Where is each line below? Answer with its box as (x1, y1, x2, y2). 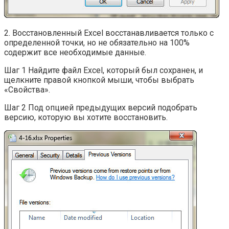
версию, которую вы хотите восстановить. (4, 112, 168, 122)
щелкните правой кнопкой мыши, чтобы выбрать (4, 75, 194, 85)
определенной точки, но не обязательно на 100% (4, 37, 190, 48)
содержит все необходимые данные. (4, 47, 146, 57)
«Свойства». (4, 84, 50, 95)
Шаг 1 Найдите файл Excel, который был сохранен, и (4, 65, 203, 75)
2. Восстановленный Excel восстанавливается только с (4, 28, 214, 38)
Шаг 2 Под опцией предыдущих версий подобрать (4, 102, 197, 112)
